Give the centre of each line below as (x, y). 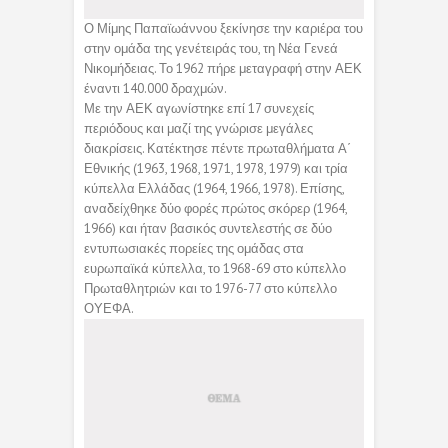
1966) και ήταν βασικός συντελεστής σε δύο (208, 229)
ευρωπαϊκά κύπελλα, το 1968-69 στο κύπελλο (215, 269)
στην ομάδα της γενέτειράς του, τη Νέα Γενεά (211, 49)
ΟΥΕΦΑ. (109, 309)
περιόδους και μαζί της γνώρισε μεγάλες (198, 129)
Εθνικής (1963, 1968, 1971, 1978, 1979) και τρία (216, 169)
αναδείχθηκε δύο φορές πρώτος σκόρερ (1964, (215, 209)
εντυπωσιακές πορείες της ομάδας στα (194, 249)
